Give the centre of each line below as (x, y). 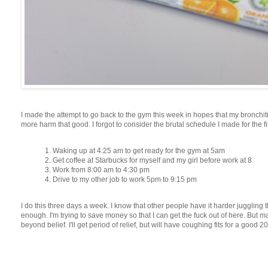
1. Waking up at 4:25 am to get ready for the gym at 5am (135, 150)
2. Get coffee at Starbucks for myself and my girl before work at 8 (148, 160)
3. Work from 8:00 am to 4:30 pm (97, 170)
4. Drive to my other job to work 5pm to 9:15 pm (121, 179)
